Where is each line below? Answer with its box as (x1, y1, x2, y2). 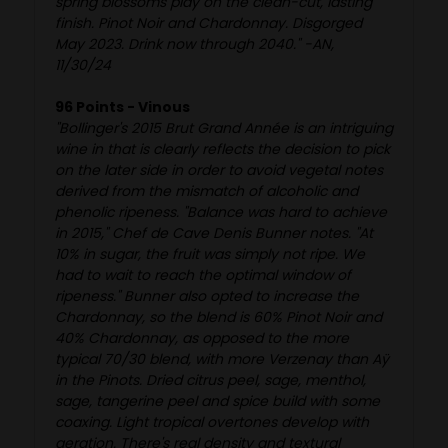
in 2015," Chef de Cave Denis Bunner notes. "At (55, 222, 373, 243)
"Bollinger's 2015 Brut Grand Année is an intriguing (55, 117, 393, 138)
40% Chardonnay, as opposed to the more (55, 327, 349, 348)
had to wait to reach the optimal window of (55, 264, 351, 285)
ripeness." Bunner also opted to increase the (55, 285, 359, 306)
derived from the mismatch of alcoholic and (55, 180, 358, 201)
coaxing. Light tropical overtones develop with (55, 411, 369, 432)
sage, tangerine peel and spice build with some (55, 390, 380, 411)
